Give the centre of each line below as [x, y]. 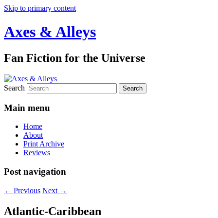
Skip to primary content [40, 8]
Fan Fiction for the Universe [75, 58]
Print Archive [44, 144]
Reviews [37, 153]
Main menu [27, 108]
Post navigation [35, 171]
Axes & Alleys [50, 32]
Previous [26, 190]
